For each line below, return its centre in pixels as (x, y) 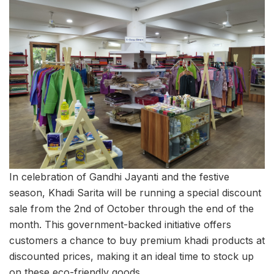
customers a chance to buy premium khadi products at (137, 240)
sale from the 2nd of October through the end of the (131, 208)
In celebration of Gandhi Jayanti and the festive (119, 176)
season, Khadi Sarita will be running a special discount (135, 192)
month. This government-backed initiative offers (120, 224)
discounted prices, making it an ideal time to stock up (131, 256)
